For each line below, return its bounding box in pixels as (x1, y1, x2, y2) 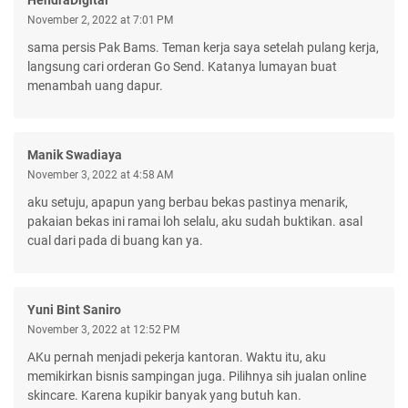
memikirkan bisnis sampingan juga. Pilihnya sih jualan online (27, 368, 366, 383)
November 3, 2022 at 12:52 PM (27, 322, 179, 336)
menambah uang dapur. (27, 77, 163, 93)
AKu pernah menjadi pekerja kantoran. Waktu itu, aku (27, 349, 326, 364)
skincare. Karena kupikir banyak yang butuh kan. (27, 387, 301, 403)
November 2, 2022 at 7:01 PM (27, 13, 173, 26)
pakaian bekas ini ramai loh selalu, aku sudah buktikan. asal (27, 213, 362, 229)
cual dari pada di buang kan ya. (27, 232, 203, 248)
